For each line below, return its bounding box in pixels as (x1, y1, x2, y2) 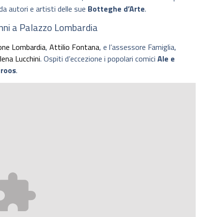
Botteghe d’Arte (88, 3, 145, 15)
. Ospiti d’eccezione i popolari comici (40, 52, 157, 64)
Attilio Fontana (49, 41, 99, 53)
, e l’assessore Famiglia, (99, 41, 176, 53)
